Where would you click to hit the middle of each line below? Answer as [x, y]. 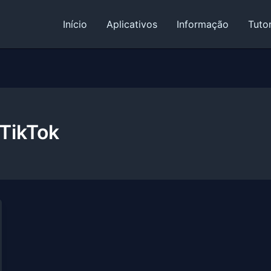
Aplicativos [132, 24]
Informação [203, 24]
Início [75, 24]
